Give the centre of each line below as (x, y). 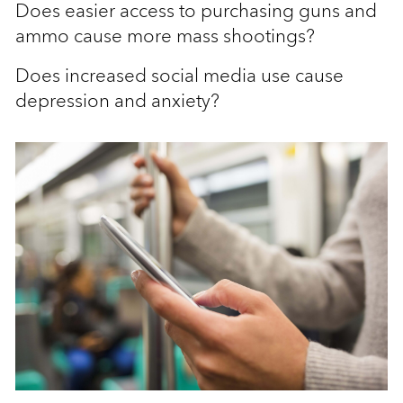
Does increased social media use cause (179, 76)
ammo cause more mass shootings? (165, 36)
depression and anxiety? (117, 101)
